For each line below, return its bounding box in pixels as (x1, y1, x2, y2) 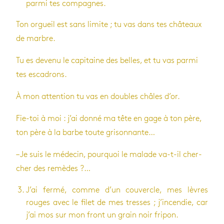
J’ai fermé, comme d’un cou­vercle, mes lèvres (26, 186, 208, 194)
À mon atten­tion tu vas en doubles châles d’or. (16, 92, 180, 100)
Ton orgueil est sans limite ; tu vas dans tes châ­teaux (16, 20, 201, 28)
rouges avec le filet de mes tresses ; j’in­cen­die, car (26, 198, 208, 206)
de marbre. (16, 34, 55, 42)
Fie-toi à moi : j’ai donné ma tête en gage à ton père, (16, 114, 201, 122)
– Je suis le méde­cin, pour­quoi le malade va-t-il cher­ (16, 150, 202, 158)
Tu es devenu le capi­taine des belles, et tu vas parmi (16, 56, 198, 64)
